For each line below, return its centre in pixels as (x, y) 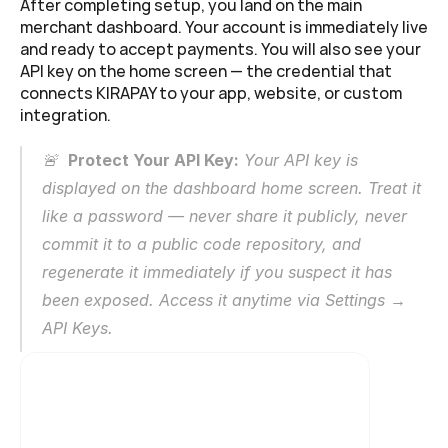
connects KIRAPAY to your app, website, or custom (211, 93)
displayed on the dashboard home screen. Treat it (231, 188)
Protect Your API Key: (153, 160)
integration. (65, 115)
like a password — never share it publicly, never (224, 216)
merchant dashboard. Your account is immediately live (224, 27)
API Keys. (77, 328)
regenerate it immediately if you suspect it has (217, 272)
